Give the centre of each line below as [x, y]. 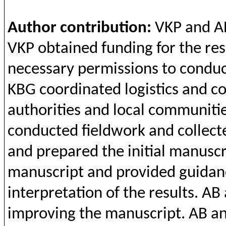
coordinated [80, 90]
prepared [67, 152]
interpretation [55, 193]
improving [41, 214]
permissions [118, 69]
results [171, 193]
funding [127, 49]
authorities [44, 111]
